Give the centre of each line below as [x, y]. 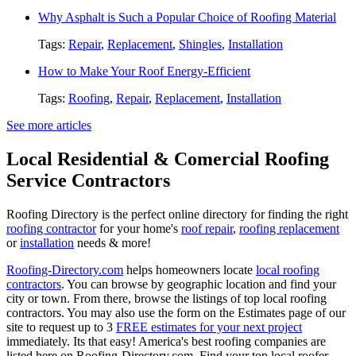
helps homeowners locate [190, 269]
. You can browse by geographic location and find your [199, 284]
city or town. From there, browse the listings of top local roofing [166, 298]
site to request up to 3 [61, 327]
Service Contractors [88, 180]
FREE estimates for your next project [209, 327]
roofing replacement [289, 228]
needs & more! [112, 242]
